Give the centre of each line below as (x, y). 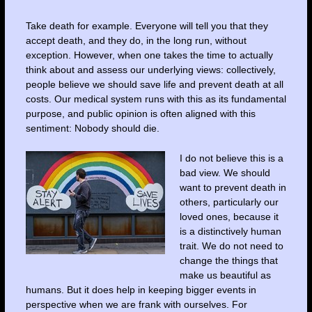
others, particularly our (229, 202)
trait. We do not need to (231, 246)
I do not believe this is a (231, 158)
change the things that (228, 261)
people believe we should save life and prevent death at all (154, 85)
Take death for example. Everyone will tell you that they (147, 26)
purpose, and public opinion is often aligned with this (140, 114)
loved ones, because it (229, 217)
